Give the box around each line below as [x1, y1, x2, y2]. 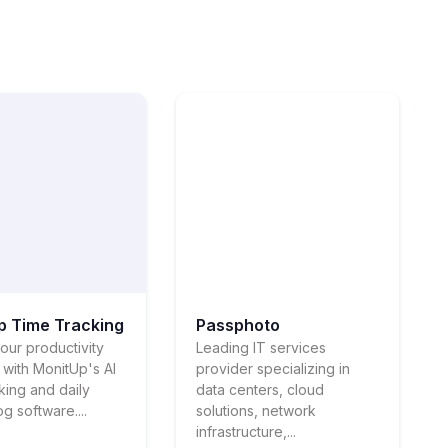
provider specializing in [195, 359, 350, 377]
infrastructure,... [195, 422, 296, 440]
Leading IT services [195, 338, 326, 356]
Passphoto [195, 314, 280, 335]
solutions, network [195, 401, 316, 419]
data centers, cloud [195, 380, 324, 398]
